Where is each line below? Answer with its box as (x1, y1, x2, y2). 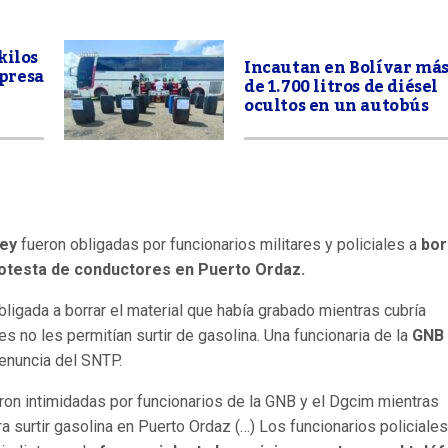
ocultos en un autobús (244, 90, 429, 122)
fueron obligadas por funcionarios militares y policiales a (17, 235, 421, 254)
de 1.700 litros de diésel (244, 71, 439, 103)
